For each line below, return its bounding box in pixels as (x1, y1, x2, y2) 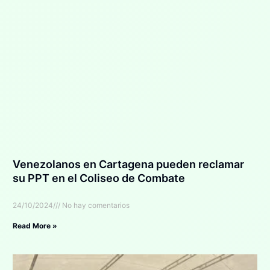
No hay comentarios (60, 200, 130, 210)
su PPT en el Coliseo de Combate (12, 171, 185, 184)
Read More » (12, 221, 57, 230)
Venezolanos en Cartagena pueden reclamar (12, 157, 244, 171)
